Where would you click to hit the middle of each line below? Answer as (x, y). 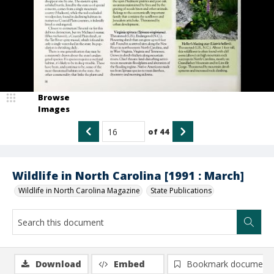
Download (58, 264)
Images (54, 109)
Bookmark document (229, 264)
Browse (54, 97)
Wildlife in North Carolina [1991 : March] (128, 176)
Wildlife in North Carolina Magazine (79, 191)
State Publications (181, 191)
